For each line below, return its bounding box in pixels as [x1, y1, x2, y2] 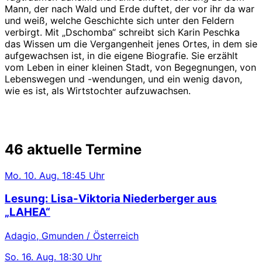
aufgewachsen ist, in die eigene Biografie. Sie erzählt [5, 49, 238, 61]
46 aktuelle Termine [5, 140, 142, 158]
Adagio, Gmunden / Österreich [5, 230, 139, 242]
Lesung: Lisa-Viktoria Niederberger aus [5, 192, 217, 206]
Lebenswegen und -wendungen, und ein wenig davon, [5, 73, 242, 85]
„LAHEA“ [5, 205, 50, 219]
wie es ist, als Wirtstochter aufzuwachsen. [5, 84, 191, 96]
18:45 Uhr [62, 169, 105, 181]
